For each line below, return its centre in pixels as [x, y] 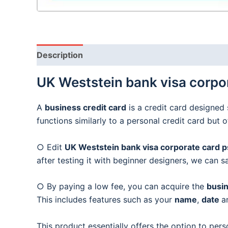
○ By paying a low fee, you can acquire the [122, 187]
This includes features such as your [106, 200]
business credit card [85, 108]
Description [60, 55]
